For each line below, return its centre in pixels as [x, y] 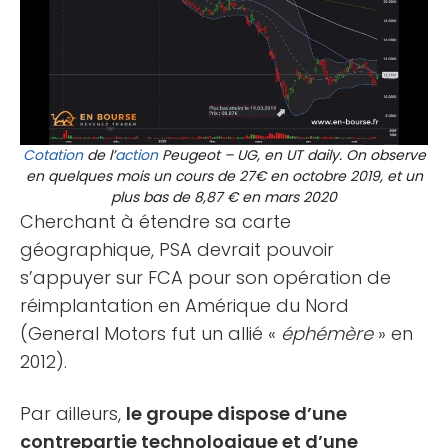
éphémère [327, 333]
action [136, 154]
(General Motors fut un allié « [150, 333]
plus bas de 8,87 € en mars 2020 [224, 196]
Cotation [52, 154]
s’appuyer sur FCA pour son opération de [205, 277]
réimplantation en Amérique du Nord [184, 305]
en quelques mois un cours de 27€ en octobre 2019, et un [224, 175]
